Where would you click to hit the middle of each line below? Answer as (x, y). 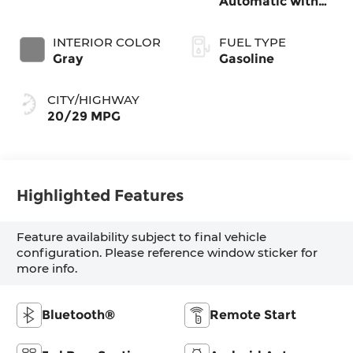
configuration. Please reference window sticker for (167, 253)
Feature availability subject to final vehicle (142, 237)
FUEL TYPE (253, 42)
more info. (47, 269)
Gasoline (247, 58)
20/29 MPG (84, 116)
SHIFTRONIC (259, 18)
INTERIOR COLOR (107, 42)
